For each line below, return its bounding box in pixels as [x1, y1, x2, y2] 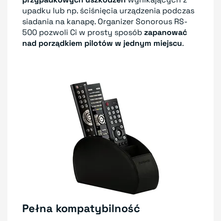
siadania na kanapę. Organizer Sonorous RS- [22, 16, 187, 27]
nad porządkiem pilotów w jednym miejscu [22, 37, 182, 48]
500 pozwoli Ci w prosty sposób [22, 27, 144, 37]
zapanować [144, 27, 187, 37]
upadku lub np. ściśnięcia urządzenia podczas [22, 5, 194, 16]
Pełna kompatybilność [22, 201, 140, 215]
